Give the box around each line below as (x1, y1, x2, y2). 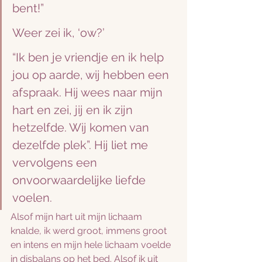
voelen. (12, 191, 52, 205)
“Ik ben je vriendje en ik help (12, 50, 167, 64)
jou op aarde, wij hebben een (12, 68, 172, 82)
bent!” (12, 1, 44, 15)
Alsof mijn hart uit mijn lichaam (11, 211, 144, 222)
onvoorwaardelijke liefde (12, 173, 149, 187)
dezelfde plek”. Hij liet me (12, 138, 151, 152)
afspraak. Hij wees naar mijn (12, 85, 166, 99)
